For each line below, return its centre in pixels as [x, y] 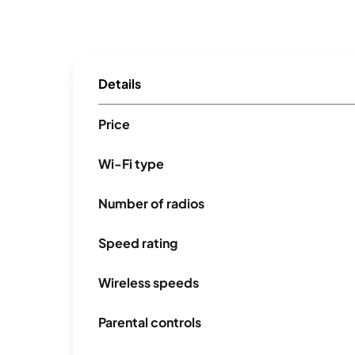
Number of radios [151, 204]
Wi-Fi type [131, 164]
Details [120, 84]
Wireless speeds [149, 283]
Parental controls [150, 323]
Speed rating [138, 243]
